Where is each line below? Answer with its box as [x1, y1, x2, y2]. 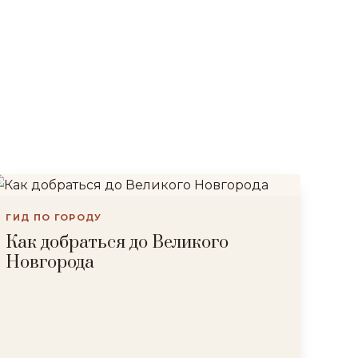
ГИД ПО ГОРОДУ [6, 212, 102, 223]
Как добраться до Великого [6, 232, 229, 253]
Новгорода [6, 252, 95, 273]
